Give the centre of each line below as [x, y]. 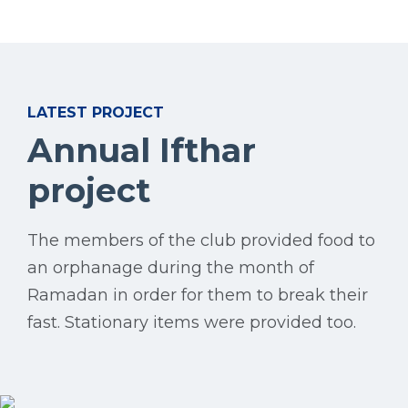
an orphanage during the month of [171, 268]
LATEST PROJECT [96, 113]
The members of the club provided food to [201, 241]
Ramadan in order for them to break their [198, 296]
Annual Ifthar [142, 151]
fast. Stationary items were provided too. [192, 323]
